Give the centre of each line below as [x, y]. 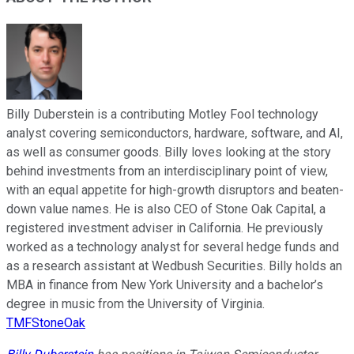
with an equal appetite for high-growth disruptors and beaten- [175, 190]
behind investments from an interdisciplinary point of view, [167, 171]
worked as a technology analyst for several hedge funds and [173, 247]
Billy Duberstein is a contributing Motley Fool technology [162, 114]
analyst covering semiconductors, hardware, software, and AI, [175, 133]
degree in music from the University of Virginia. [136, 303]
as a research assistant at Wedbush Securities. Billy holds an [174, 265]
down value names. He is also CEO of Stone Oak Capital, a [166, 209]
